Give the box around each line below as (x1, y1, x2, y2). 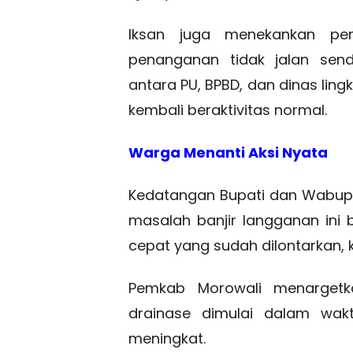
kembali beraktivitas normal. (128, 99, 327, 120)
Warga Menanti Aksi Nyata (128, 142, 328, 162)
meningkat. (128, 328, 206, 348)
